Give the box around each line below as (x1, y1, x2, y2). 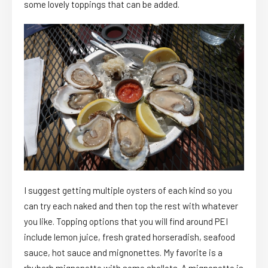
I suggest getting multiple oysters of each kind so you (24, 185, 232, 196)
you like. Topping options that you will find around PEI (24, 216, 228, 227)
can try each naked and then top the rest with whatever (24, 200, 238, 212)
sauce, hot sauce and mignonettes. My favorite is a (24, 247, 223, 258)
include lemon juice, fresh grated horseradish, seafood (24, 232, 235, 243)
